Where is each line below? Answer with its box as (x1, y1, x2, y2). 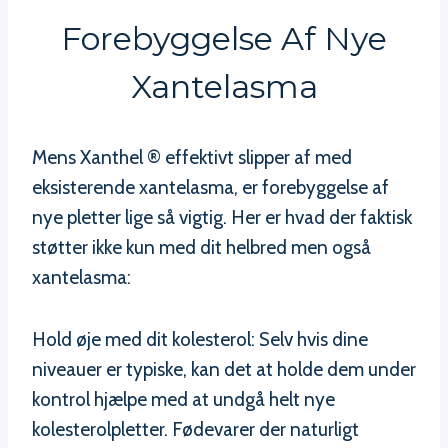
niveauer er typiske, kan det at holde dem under (32, 358, 416, 382)
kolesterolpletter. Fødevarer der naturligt (32, 418, 359, 442)
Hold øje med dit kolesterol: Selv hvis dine (32, 328, 368, 352)
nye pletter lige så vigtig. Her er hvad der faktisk (32, 206, 412, 230)
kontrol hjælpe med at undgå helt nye (32, 388, 335, 412)
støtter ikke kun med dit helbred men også (32, 236, 371, 260)
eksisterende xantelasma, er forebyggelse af (32, 176, 389, 200)
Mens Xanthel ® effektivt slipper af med (32, 146, 352, 170)
